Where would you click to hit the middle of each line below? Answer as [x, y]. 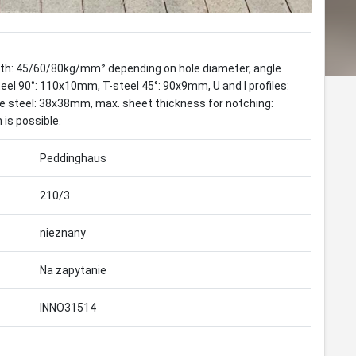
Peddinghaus [73, 159]
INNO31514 [68, 308]
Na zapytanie [73, 271]
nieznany [63, 233]
